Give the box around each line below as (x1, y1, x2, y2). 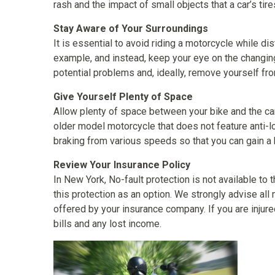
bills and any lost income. (53, 218, 161, 230)
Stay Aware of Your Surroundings (53, 23, 208, 34)
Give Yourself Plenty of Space (53, 91, 193, 103)
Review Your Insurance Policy (53, 159, 190, 171)
